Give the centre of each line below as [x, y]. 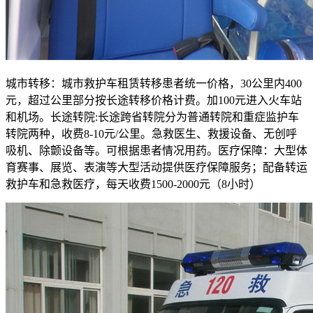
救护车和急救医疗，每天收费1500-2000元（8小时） [133, 184]
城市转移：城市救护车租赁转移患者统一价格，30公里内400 [154, 83]
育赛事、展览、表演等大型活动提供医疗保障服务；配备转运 [156, 167]
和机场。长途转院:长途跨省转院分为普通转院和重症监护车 [152, 117]
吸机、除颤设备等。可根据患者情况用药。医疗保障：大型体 [156, 150]
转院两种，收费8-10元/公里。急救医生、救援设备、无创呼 [151, 133]
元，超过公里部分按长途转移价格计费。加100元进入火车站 [154, 100]
